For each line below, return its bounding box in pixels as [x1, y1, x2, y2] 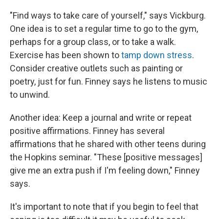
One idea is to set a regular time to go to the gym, [10, 23, 198, 34]
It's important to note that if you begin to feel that [10, 201, 198, 212]
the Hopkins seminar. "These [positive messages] [10, 152, 202, 162]
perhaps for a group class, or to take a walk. [10, 37, 176, 47]
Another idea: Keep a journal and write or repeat [10, 112, 192, 123]
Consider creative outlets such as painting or [10, 63, 183, 73]
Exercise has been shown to [10, 50, 121, 60]
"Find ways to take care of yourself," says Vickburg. [10, 10, 206, 21]
